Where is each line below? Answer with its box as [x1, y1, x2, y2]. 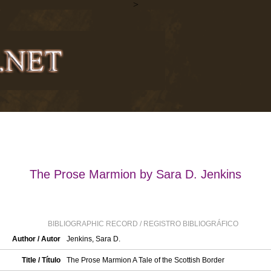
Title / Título [21, 256, 60, 264]
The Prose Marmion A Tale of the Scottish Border [66, 256, 224, 264]
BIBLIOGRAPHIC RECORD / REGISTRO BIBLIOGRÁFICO [48, 220, 238, 228]
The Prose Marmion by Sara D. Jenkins [30, 168, 241, 181]
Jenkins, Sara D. [66, 235, 120, 243]
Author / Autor [11, 235, 60, 243]
